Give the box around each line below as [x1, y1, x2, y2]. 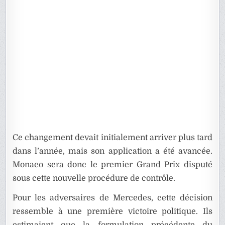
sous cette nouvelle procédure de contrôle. [13, 173, 176, 183]
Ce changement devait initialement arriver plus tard [13, 133, 212, 142]
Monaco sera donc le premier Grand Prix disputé [13, 160, 212, 169]
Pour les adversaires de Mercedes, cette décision [13, 193, 212, 202]
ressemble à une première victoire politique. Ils [13, 206, 212, 216]
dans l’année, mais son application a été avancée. [13, 146, 212, 156]
